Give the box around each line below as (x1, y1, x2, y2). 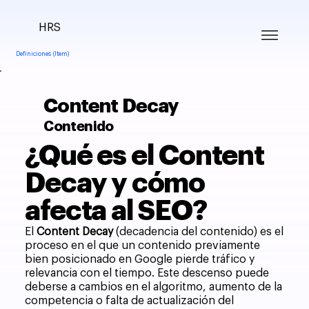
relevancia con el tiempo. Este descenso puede (25, 268, 270, 279)
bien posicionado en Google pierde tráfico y (25, 254, 255, 266)
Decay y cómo (25, 170, 205, 198)
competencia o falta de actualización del (25, 295, 235, 307)
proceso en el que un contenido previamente (25, 240, 261, 252)
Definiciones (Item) (15, 49, 70, 57)
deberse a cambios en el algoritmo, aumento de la (25, 281, 283, 293)
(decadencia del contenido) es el (113, 226, 284, 238)
